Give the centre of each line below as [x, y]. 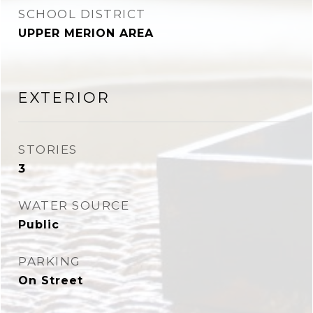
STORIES [48, 150]
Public [39, 225]
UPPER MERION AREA [86, 33]
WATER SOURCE [74, 205]
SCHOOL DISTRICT [82, 14]
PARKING [50, 261]
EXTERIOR [64, 97]
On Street [51, 281]
